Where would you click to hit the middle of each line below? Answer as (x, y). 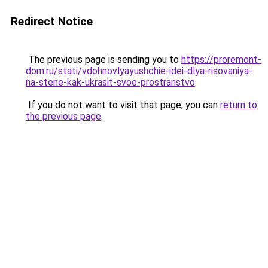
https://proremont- (221, 60)
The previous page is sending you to (103, 60)
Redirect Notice (52, 21)
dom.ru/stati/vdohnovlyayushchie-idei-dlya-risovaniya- (139, 71)
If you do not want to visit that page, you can (123, 105)
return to (239, 105)
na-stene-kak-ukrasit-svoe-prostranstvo (110, 82)
